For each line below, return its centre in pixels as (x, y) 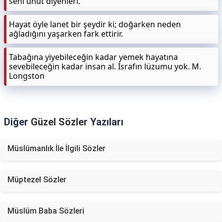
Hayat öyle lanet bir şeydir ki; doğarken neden (95, 24)
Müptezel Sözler (37, 180)
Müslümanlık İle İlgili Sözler (56, 148)
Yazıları (106, 122)
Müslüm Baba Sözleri (46, 211)
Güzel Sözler (59, 122)
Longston (27, 76)
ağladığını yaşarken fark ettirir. (66, 34)
